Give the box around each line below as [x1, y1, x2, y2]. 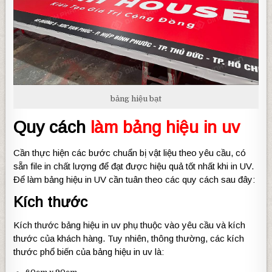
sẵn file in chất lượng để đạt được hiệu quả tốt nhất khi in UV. [13, 160, 254, 171]
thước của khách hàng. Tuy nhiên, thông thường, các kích [13, 233, 245, 243]
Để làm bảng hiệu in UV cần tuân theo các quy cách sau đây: [13, 174, 256, 185]
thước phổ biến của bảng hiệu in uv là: [13, 246, 165, 257]
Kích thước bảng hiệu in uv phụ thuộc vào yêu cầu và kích [13, 219, 246, 230]
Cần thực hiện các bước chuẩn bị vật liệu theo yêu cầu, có [13, 147, 246, 158]
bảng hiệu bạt [110, 94, 161, 104]
